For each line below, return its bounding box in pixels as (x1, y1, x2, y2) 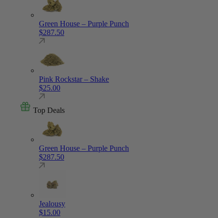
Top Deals (31, 106, 65, 114)
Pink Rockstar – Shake (39, 75, 109, 83)
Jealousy (39, 200, 65, 208)
